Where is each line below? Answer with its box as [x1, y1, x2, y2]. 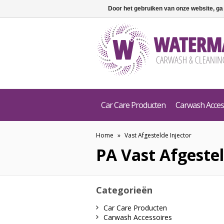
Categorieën [96, 184, 152, 196]
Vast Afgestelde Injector [124, 131, 191, 139]
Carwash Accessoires [103, 212, 172, 222]
